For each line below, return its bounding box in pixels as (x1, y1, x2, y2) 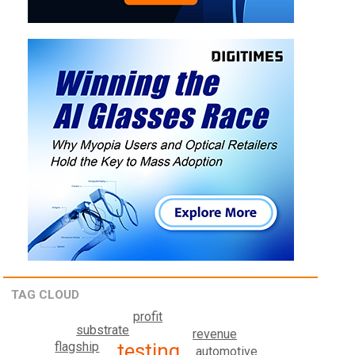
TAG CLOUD (11, 288, 80, 303)
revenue (193, 326, 238, 342)
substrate (76, 323, 130, 338)
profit (133, 309, 163, 325)
